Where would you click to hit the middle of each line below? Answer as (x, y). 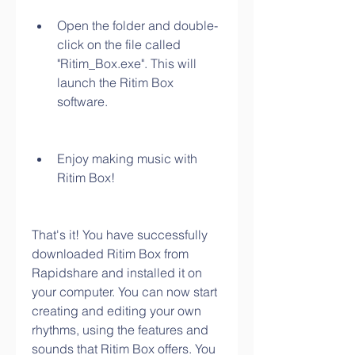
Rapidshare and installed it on (117, 273)
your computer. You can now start (124, 292)
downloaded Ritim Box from (110, 254)
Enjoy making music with (127, 158)
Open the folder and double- (137, 25)
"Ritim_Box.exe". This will (127, 63)
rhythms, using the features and (120, 330)
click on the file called (119, 44)
